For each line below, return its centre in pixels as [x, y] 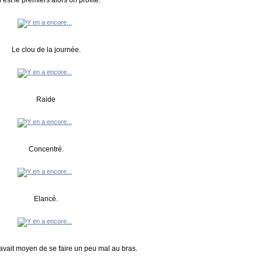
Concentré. [46, 149]
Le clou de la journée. [46, 50]
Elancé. [46, 199]
